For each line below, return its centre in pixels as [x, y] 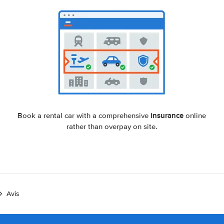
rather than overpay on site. [112, 126]
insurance [167, 115]
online [195, 115]
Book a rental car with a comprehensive [84, 115]
